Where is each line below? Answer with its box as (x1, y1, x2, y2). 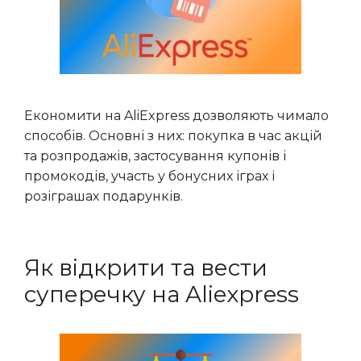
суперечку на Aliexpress (24, 280, 299, 308)
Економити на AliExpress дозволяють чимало (24, 108, 329, 123)
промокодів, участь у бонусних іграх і (24, 168, 275, 184)
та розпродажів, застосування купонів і (24, 148, 286, 164)
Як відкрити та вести (24, 254, 268, 281)
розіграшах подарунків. (24, 189, 183, 204)
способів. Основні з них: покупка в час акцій (24, 128, 322, 143)
